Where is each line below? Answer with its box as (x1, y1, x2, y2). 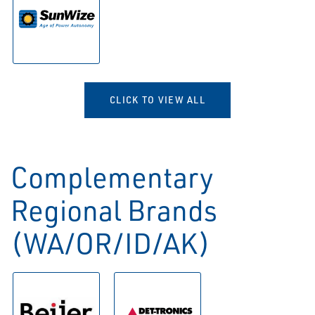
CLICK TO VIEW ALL (109, 94, 206, 105)
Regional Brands (11, 191, 217, 228)
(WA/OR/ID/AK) (11, 224, 210, 261)
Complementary (11, 158, 214, 195)
